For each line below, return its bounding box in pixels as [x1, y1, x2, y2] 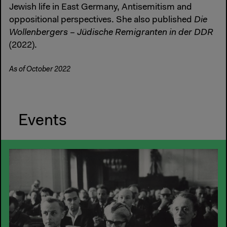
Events [18, 113, 67, 130]
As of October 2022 [9, 66, 70, 74]
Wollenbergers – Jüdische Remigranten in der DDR [9, 28, 213, 38]
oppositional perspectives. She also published [9, 16, 194, 25]
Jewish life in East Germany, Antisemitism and [9, 3, 192, 13]
